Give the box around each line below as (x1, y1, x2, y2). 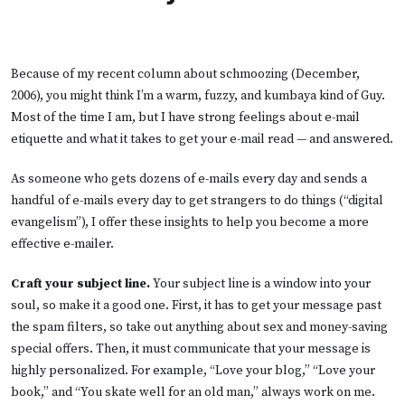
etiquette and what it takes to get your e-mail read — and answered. (11, 130, 393, 147)
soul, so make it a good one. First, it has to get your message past (11, 297, 381, 314)
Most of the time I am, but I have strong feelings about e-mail (11, 108, 360, 126)
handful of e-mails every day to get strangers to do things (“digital (11, 192, 383, 209)
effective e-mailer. (11, 235, 114, 252)
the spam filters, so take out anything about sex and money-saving (11, 318, 388, 335)
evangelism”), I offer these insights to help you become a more (11, 213, 369, 231)
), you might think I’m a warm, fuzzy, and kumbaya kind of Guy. (36, 87, 385, 104)
